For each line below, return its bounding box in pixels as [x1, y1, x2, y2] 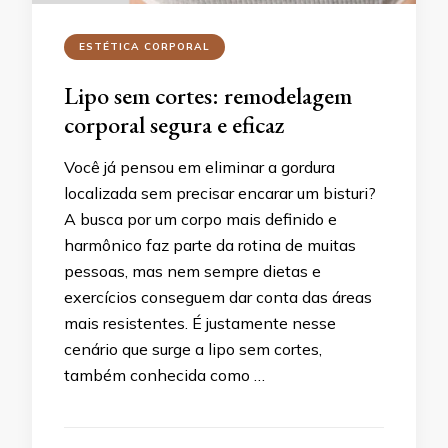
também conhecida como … [64, 365, 265, 385]
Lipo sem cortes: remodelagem [64, 80, 352, 111]
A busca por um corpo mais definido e [64, 209, 337, 229]
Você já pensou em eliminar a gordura [64, 157, 335, 177]
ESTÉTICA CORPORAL [79, 40, 210, 53]
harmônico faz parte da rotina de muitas [64, 235, 356, 255]
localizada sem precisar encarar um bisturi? [64, 183, 376, 203]
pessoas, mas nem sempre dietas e [64, 261, 321, 281]
